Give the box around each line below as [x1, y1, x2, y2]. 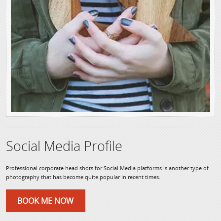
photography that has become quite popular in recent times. [6, 173, 160, 181]
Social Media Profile [6, 137, 122, 155]
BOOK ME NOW [17, 195, 74, 206]
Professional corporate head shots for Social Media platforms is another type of [6, 164, 209, 172]
